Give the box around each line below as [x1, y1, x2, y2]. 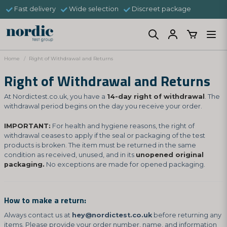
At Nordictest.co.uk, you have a [4, 93, 107, 100]
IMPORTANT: [4, 122, 51, 130]
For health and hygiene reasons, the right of [51, 122, 195, 130]
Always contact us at [4, 211, 72, 219]
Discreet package [132, 5, 191, 13]
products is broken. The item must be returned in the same [4, 141, 196, 149]
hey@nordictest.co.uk [72, 211, 152, 219]
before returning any [152, 211, 221, 219]
